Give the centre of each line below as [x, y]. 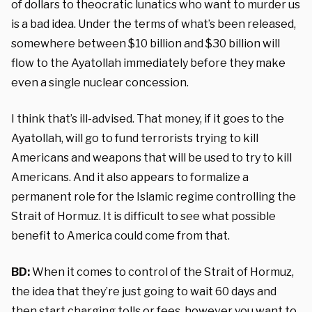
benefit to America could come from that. [120, 236]
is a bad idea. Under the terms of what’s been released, [154, 24]
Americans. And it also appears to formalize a [130, 177]
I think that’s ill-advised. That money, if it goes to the [148, 119]
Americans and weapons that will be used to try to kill [151, 158]
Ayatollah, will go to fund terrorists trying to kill [135, 138]
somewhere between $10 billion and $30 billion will [146, 44]
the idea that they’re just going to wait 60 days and [144, 291]
